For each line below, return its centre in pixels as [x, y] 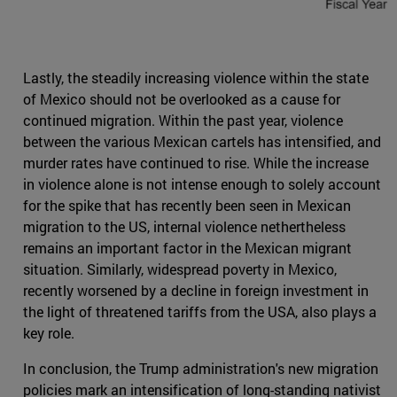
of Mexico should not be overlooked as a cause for [182, 99]
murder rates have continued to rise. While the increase [196, 163]
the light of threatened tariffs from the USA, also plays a [200, 312]
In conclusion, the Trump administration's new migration [201, 369]
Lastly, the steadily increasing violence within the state [196, 78]
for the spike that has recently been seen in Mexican [187, 206]
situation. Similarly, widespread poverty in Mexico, [180, 269]
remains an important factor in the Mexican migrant [187, 248]
